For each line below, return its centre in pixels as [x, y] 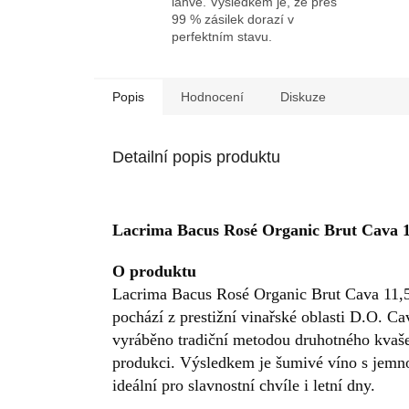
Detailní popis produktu [196, 157]
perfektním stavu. [222, 36]
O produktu [154, 271]
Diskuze [303, 96]
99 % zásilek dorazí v [233, 19]
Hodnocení [212, 96]
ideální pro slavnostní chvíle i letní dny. [244, 385]
